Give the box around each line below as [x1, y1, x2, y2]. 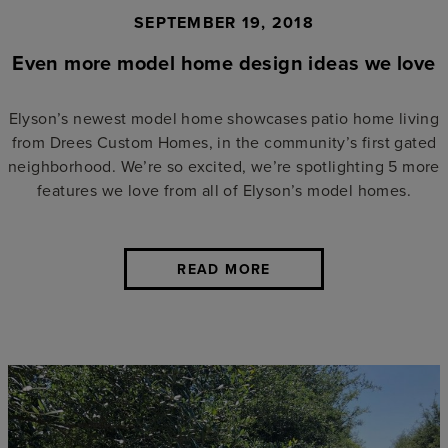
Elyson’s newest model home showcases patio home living [8, 106, 440, 129]
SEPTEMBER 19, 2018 [133, 10, 315, 34]
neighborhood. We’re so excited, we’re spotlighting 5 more [8, 154, 440, 177]
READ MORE [177, 258, 271, 279]
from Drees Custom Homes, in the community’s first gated [11, 130, 437, 153]
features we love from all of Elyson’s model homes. [37, 178, 411, 201]
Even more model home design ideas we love [12, 47, 436, 77]
